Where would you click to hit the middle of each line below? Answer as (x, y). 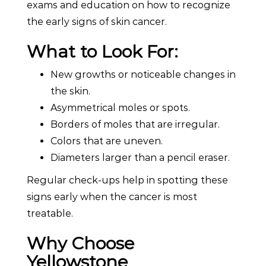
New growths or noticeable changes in (143, 74)
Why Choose (80, 243)
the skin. (70, 91)
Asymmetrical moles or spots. (120, 107)
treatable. (50, 213)
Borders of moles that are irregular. (135, 124)
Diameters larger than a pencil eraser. (140, 157)
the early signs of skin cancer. (97, 21)
